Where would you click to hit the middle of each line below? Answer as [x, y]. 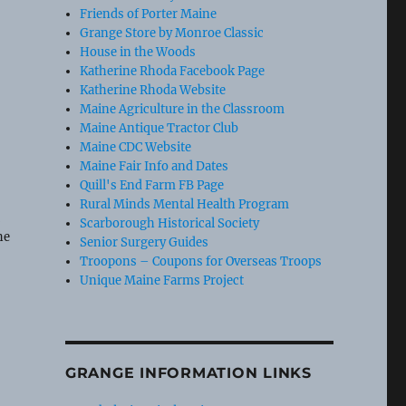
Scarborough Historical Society [170, 223]
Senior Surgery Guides [145, 242]
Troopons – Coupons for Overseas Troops [201, 261]
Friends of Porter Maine [149, 14]
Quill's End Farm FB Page [152, 185]
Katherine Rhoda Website [153, 90]
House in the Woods [138, 52]
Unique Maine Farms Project [162, 280]
